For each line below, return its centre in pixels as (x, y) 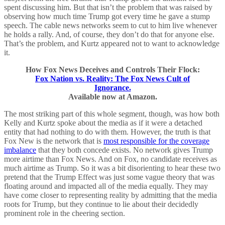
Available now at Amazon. (113, 96)
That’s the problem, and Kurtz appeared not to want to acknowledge (112, 43)
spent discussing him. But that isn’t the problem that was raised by (108, 7)
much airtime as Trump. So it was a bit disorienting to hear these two (112, 168)
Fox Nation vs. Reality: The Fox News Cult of (113, 78)
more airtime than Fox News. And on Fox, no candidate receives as (110, 159)
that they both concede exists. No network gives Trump (125, 150)
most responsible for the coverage (156, 141)
